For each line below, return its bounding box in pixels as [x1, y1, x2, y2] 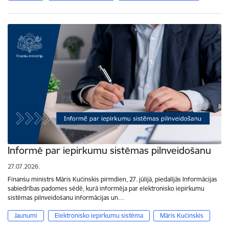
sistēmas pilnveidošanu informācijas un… [8, 194, 124, 202]
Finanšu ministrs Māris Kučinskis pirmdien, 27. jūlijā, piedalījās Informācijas [8, 175, 217, 184]
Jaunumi [14, 212, 37, 220]
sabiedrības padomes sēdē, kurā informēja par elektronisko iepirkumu [8, 185, 204, 193]
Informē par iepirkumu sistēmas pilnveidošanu [8, 144, 211, 157]
